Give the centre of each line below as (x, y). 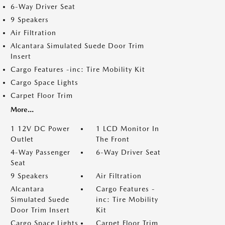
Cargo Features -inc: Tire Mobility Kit (78, 69)
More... (22, 109)
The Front (113, 139)
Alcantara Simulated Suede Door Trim (77, 46)
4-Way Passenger (40, 152)
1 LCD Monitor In (128, 129)
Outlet (22, 139)
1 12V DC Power (40, 129)
